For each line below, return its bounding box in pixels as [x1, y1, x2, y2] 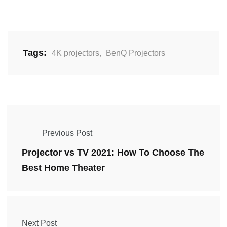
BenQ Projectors [106, 49, 165, 58]
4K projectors [52, 49, 99, 58]
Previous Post [42, 129, 92, 138]
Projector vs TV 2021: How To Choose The [22, 147, 204, 158]
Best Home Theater [22, 163, 105, 173]
